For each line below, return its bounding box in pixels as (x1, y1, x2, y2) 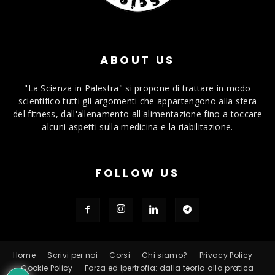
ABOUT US (100, 52, 175, 68)
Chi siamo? (142, 250, 188, 261)
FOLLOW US (95, 165, 180, 181)
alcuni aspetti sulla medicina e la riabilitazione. (42, 121, 233, 133)
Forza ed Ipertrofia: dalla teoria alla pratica (84, 263, 254, 274)
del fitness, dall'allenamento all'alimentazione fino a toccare (13, 108, 262, 120)
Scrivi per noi (47, 250, 98, 261)
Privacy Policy (199, 250, 253, 261)
